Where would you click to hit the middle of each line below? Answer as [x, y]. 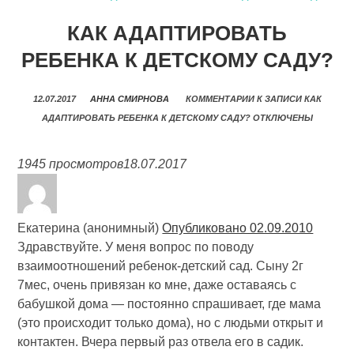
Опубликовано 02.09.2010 [238, 228]
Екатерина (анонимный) [90, 228]
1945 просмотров [71, 164]
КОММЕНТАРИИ [220, 99]
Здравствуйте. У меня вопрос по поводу [136, 247]
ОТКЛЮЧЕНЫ [281, 118]
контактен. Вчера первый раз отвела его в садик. [161, 342]
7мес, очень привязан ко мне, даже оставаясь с [157, 285]
